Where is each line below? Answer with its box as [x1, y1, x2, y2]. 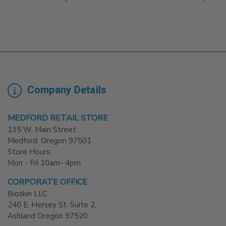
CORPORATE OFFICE [8, 177, 87, 188]
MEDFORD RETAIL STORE [8, 112, 108, 124]
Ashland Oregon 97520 [8, 211, 88, 221]
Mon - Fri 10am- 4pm [8, 158, 81, 168]
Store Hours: [8, 147, 51, 157]
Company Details [24, 84, 107, 96]
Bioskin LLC [8, 189, 47, 199]
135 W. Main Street [8, 125, 76, 135]
